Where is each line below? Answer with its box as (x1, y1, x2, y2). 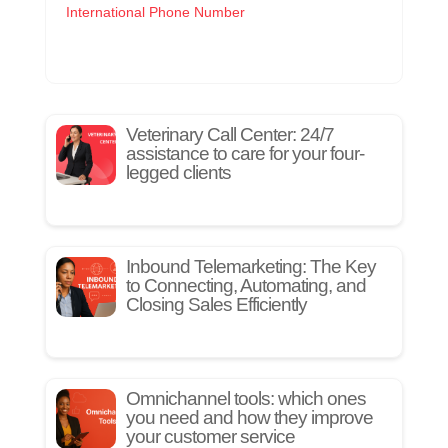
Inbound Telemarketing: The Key (125, 256, 376, 278)
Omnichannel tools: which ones (125, 388, 366, 410)
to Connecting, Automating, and (125, 275, 366, 297)
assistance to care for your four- (125, 143, 364, 165)
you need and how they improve (125, 407, 373, 429)
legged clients (125, 162, 231, 184)
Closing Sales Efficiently (125, 294, 307, 316)
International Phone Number (65, 3, 245, 20)
